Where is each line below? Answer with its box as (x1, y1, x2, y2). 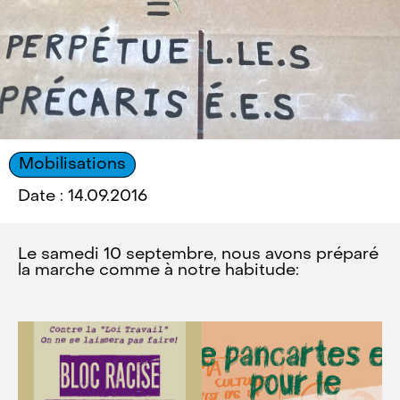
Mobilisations (19, 157, 126, 172)
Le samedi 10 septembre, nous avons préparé (18, 247, 379, 262)
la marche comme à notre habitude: (18, 263, 299, 279)
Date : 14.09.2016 (18, 189, 147, 204)
